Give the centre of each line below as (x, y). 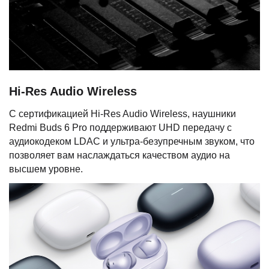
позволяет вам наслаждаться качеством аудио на (119, 155)
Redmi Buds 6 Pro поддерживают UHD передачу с (120, 127)
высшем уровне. (46, 169)
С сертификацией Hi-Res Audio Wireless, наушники (122, 113)
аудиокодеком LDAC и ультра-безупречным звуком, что (132, 141)
